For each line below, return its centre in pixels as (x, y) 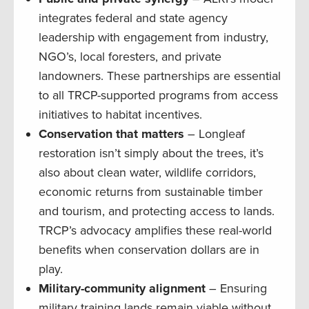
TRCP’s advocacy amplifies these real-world (155, 231)
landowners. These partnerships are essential (160, 76)
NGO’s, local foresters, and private (130, 57)
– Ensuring (236, 289)
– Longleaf (215, 134)
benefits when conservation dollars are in (149, 250)
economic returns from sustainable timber (151, 192)
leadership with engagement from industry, (153, 38)
